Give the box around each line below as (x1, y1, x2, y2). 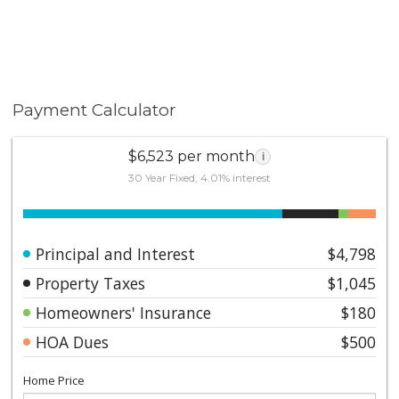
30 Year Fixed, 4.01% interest (128, 170, 271, 184)
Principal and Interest (36, 242, 196, 265)
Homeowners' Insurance (36, 301, 212, 323)
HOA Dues (36, 330, 110, 353)
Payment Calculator (12, 100, 176, 120)
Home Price (23, 371, 85, 388)
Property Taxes (36, 272, 146, 294)
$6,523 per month (128, 147, 255, 165)
